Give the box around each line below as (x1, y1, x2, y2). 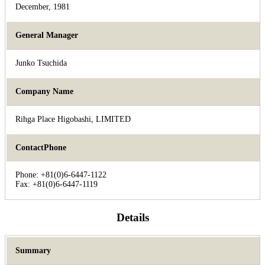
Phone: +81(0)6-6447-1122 (15, 170, 106, 180)
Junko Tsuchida (15, 59, 67, 68)
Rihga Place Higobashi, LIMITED (15, 115, 131, 124)
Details (116, 211, 149, 224)
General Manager (15, 31, 78, 40)
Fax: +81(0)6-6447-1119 (15, 180, 98, 189)
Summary (15, 245, 51, 255)
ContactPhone (15, 143, 66, 153)
